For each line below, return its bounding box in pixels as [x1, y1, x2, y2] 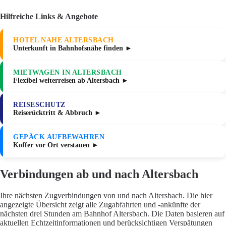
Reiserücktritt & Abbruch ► [13, 109, 101, 117]
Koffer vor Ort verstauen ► [13, 141, 99, 149]
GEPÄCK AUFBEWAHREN [13, 133, 104, 141]
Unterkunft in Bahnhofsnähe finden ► [13, 44, 132, 52]
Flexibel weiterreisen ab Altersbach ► [13, 77, 129, 85]
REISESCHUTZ [13, 101, 66, 109]
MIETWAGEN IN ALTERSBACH [13, 69, 122, 77]
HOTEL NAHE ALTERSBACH [13, 36, 114, 44]
